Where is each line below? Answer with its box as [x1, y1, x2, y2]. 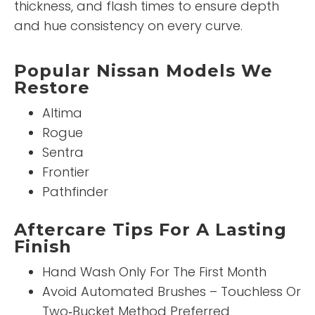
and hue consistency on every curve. [14, 17, 243, 35]
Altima [42, 104, 82, 122]
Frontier [42, 163, 89, 181]
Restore [14, 77, 90, 98]
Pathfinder [42, 183, 108, 201]
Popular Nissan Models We [14, 60, 273, 82]
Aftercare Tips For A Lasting [14, 219, 287, 240]
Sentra [42, 143, 84, 162]
